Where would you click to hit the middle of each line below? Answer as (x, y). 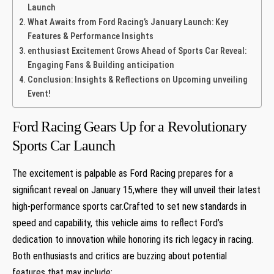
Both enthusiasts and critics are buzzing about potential (120, 256)
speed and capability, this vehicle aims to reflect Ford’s (118, 223)
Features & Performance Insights (90, 36)
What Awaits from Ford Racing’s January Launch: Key (128, 22)
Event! (39, 94)
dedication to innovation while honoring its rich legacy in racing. (133, 239)
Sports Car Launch (64, 145)
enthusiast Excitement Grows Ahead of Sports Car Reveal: (137, 51)
